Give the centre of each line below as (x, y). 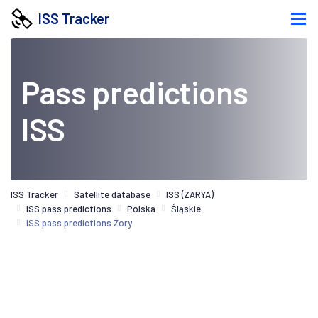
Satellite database (112, 194)
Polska (141, 208)
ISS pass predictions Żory (79, 223)
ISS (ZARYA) (190, 194)
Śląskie (186, 208)
